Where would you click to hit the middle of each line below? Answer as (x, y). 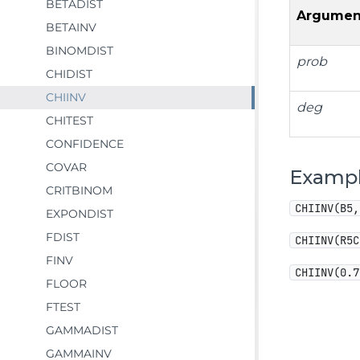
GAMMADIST (82, 330)
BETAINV (71, 27)
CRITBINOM (79, 190)
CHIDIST (69, 74)
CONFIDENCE (85, 144)
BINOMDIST (80, 51)
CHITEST (70, 121)
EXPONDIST (80, 214)
